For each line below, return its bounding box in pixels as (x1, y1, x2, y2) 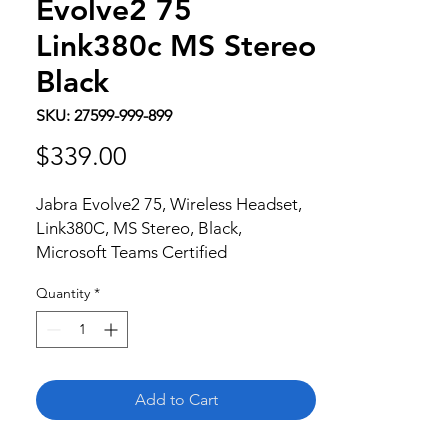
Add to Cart (134, 390, 218, 410)
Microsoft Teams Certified (36, 242, 227, 263)
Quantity (36, 284, 90, 303)
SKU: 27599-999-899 (36, 106, 172, 126)
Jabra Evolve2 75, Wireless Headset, (36, 194, 302, 215)
